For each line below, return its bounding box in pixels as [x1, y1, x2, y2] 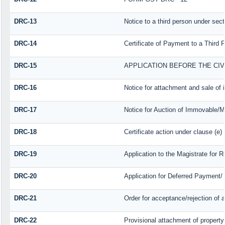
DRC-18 [14, 128, 37, 136]
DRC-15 [14, 61, 37, 69]
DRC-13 [14, 17, 37, 25]
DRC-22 [14, 216, 37, 224]
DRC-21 [14, 194, 37, 202]
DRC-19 [14, 150, 37, 158]
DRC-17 [14, 105, 37, 114]
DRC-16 [14, 83, 37, 91]
